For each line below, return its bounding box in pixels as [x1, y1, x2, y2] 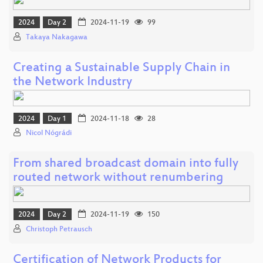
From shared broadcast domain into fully [13, 157, 238, 172]
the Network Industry [13, 75, 132, 90]
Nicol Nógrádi [26, 129, 72, 138]
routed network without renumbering [13, 171, 224, 186]
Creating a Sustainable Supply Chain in [13, 60, 230, 76]
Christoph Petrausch [26, 225, 92, 234]
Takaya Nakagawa [26, 33, 87, 42]
